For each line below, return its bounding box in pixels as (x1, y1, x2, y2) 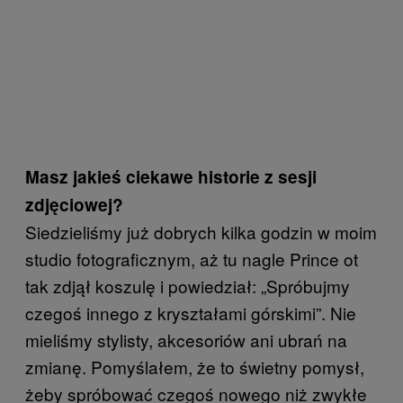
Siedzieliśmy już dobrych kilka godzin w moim (25, 219, 377, 245)
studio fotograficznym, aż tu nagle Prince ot (25, 246, 358, 272)
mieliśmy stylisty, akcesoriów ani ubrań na (25, 327, 347, 353)
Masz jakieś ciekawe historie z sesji (25, 165, 317, 190)
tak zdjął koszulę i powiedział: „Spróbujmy (25, 273, 350, 299)
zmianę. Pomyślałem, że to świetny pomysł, (25, 354, 364, 380)
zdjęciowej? (25, 193, 123, 218)
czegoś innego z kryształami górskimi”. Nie (25, 300, 356, 326)
